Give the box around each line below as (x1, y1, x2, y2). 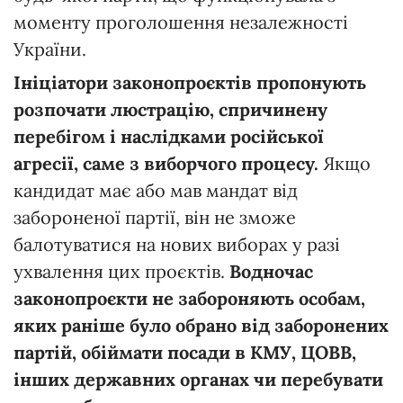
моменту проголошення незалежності (13, 10, 348, 33)
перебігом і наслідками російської (13, 124, 324, 148)
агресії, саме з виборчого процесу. (13, 151, 323, 175)
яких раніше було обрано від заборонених (13, 313, 389, 336)
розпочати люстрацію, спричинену (13, 97, 327, 121)
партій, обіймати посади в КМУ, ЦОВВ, (13, 340, 356, 363)
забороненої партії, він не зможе (13, 205, 296, 228)
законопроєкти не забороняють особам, (13, 286, 365, 309)
